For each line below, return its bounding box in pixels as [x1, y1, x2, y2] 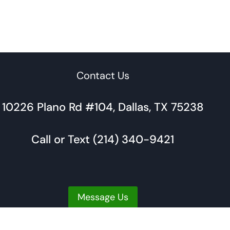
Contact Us [76, 69, 129, 82]
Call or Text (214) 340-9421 [31, 132, 174, 147]
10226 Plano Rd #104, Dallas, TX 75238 [2, 100, 204, 114]
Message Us [77, 191, 128, 203]
